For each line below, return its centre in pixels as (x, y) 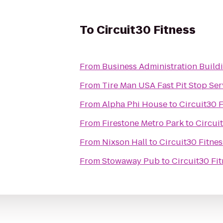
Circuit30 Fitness (146, 30)
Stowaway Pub (131, 161)
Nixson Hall (125, 142)
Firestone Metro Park (143, 123)
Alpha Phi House (135, 104)
